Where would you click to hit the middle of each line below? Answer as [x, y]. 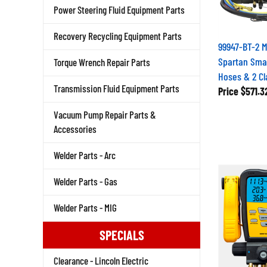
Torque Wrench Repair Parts [102, 62]
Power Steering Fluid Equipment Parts [119, 10]
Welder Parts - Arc [85, 155]
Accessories [75, 129]
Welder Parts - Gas [86, 181]
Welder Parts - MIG [85, 207]
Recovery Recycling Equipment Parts [118, 36]
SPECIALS [122, 235]
